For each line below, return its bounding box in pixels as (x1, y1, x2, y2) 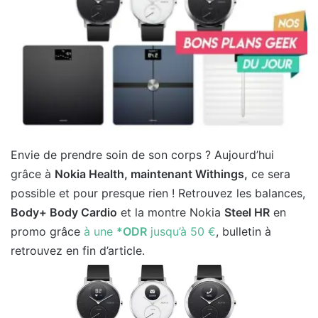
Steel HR (224, 204, 270, 219)
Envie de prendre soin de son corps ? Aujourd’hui (11, 147, 274, 162)
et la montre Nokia (117, 204, 224, 219)
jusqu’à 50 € (147, 224, 216, 238)
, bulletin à (216, 224, 271, 238)
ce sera (248, 166, 290, 181)
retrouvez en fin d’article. (11, 243, 148, 258)
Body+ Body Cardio (11, 204, 117, 219)
